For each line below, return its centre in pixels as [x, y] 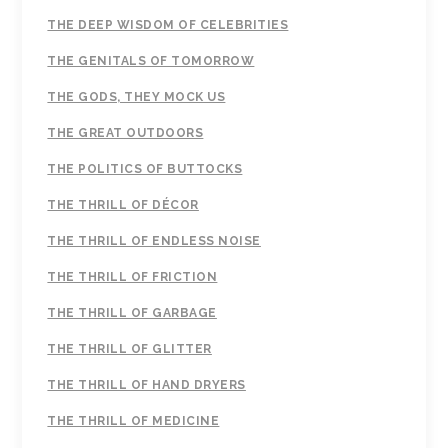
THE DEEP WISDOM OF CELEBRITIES [168, 25]
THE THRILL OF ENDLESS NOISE [154, 241]
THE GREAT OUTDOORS [125, 133]
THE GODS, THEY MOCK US [136, 97]
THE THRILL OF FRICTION [132, 277]
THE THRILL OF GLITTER [129, 349]
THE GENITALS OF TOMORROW [151, 61]
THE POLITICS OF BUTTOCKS [145, 169]
